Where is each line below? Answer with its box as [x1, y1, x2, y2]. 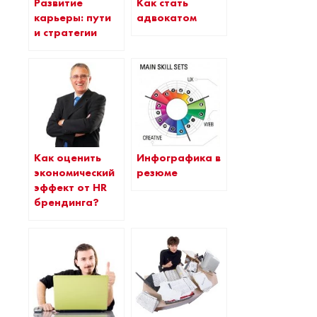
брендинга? [34, 195, 99, 209]
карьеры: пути [34, 10, 111, 25]
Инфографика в [137, 150, 221, 165]
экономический [34, 165, 115, 180]
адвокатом [137, 10, 197, 25]
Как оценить [34, 150, 101, 165]
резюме [137, 165, 178, 180]
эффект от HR [34, 180, 107, 195]
